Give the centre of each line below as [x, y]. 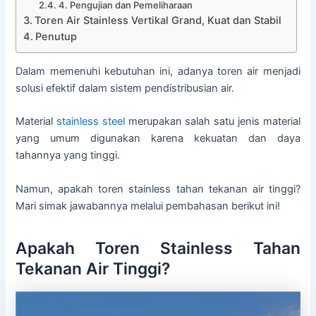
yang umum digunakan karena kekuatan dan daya [158, 139]
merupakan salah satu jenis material [212, 122]
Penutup [56, 36]
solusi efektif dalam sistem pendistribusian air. [125, 89]
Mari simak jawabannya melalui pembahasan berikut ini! [148, 206]
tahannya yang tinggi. [68, 156]
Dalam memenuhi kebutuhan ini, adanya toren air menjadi [158, 72]
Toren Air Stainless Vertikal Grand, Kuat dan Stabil [158, 20]
